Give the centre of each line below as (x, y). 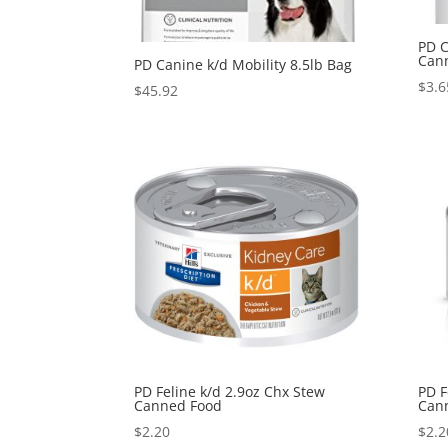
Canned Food (178, 405)
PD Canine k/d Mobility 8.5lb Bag (243, 65)
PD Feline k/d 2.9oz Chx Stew (230, 391)
